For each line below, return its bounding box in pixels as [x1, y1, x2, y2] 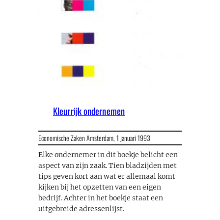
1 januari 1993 [116, 132, 150, 143]
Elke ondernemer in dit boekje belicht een [38, 150, 178, 159]
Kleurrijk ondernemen [53, 104, 125, 117]
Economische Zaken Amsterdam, [38, 132, 116, 143]
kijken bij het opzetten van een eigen [38, 182, 161, 192]
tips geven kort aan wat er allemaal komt [38, 171, 175, 181]
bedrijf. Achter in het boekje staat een [38, 193, 163, 202]
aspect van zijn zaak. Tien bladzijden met [38, 161, 177, 170]
